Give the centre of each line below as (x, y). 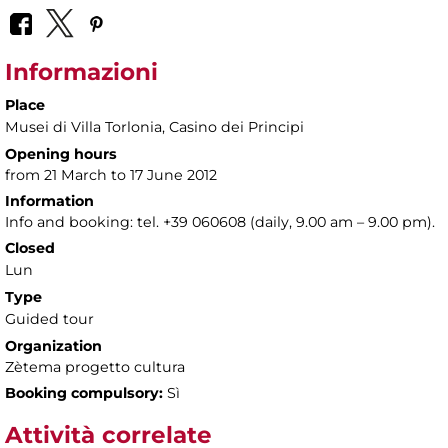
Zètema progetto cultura (95, 366)
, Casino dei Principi (233, 126)
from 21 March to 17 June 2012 (111, 174)
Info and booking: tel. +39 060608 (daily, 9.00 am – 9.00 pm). (220, 221)
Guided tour (49, 318)
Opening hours (61, 153)
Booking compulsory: (84, 392)
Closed (30, 247)
